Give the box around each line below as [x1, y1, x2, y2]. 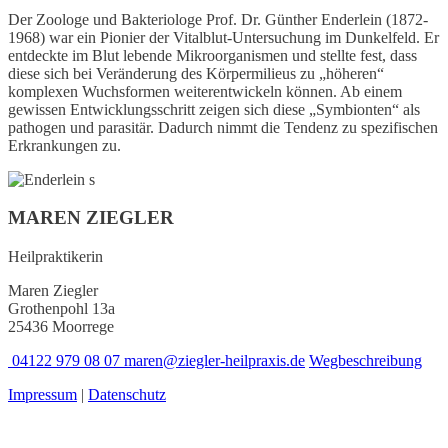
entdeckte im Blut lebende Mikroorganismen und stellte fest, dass [8, 46, 417, 64]
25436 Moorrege [8, 317, 114, 335]
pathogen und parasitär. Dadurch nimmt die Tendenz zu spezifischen [8, 118, 438, 136]
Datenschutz [88, 385, 166, 403]
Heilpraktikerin [8, 247, 103, 265]
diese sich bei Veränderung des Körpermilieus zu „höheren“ [8, 64, 384, 82]
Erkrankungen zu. [8, 136, 121, 154]
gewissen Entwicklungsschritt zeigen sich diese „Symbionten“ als [8, 100, 420, 118]
